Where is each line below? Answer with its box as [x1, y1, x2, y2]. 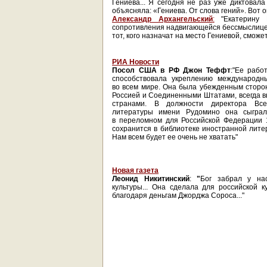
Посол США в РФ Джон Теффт [112, 66, 231, 74]
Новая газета [112, 166, 159, 175]
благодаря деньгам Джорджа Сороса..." [112, 191, 244, 200]
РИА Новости [112, 58, 159, 66]
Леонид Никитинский [112, 175, 190, 183]
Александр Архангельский [112, 15, 213, 23]
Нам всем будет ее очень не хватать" [112, 133, 238, 141]
